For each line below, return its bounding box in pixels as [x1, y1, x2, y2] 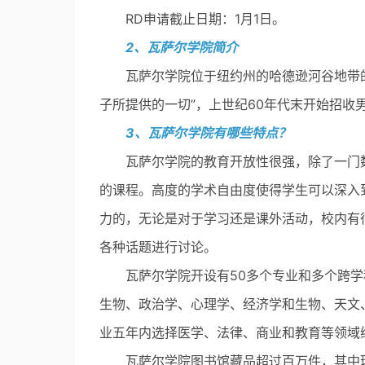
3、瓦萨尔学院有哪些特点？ [125, 125, 291, 141]
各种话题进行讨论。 [99, 239, 217, 255]
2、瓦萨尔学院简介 [112, 39, 238, 55]
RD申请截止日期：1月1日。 [99, 11, 285, 27]
